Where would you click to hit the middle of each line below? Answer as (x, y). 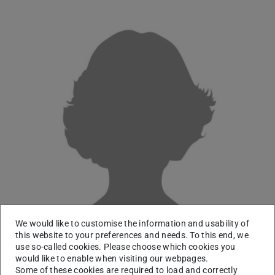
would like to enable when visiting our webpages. (112, 259)
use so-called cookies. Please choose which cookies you (126, 247)
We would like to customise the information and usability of (133, 224)
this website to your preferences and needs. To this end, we (132, 235)
